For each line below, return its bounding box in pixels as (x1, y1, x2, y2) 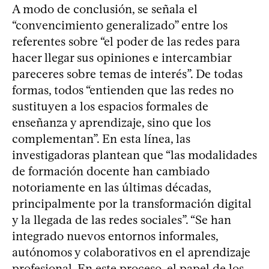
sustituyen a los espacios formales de (12, 98, 208, 113)
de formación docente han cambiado (12, 163, 210, 178)
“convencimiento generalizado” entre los (12, 17, 228, 32)
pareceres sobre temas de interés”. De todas (12, 66, 243, 81)
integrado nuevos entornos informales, (12, 228, 218, 243)
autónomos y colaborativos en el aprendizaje (12, 244, 250, 259)
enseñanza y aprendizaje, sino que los (12, 115, 211, 130)
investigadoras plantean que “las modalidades (12, 147, 257, 162)
